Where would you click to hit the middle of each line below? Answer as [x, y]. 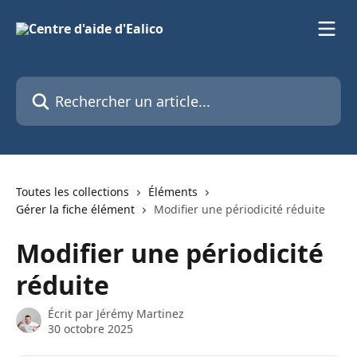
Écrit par [72, 314]
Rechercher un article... [84, 85]
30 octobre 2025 [90, 329]
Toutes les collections [73, 192]
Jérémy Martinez [140, 314]
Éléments [173, 192]
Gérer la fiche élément [75, 209]
